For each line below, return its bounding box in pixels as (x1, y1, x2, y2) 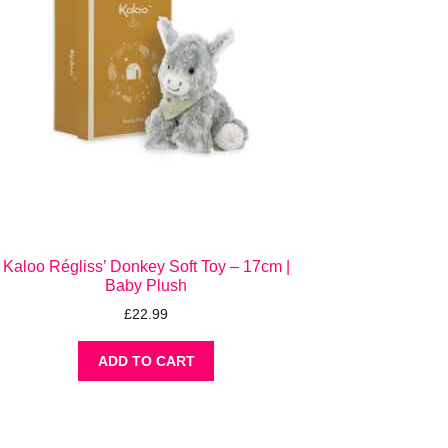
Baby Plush (105, 276, 188, 294)
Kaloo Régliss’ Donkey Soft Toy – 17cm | (2, 257, 290, 275)
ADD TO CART (97, 352, 195, 369)
